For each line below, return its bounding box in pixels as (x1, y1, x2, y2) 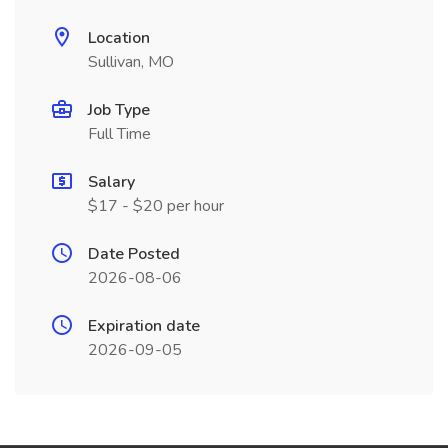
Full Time (88, 123, 151, 145)
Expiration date (88, 315, 200, 337)
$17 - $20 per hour (88, 195, 224, 217)
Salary (88, 171, 135, 193)
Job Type (88, 99, 150, 121)
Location (88, 27, 150, 49)
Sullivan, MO (88, 51, 174, 73)
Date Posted (88, 243, 180, 265)
